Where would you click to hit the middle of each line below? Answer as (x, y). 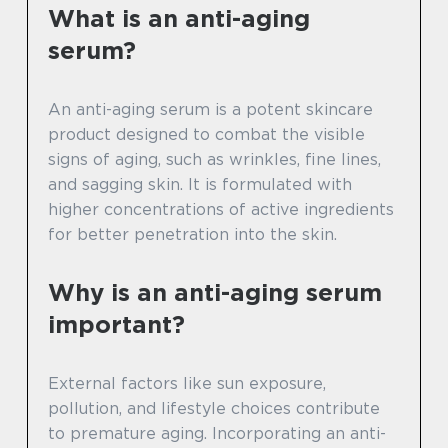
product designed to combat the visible (206, 134)
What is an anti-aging (179, 18)
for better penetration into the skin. (192, 234)
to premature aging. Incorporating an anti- (217, 433)
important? (116, 324)
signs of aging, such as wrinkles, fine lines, (214, 159)
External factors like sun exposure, (187, 383)
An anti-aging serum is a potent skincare (210, 109)
